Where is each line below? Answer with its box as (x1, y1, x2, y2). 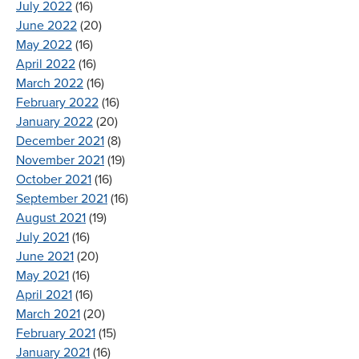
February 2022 (16, 94, 99, 111)
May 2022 (16, 36, 72, 53)
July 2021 (16, 228, 69, 245)
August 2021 (16, 209, 86, 226)
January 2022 (16, 113, 93, 130)
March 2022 (16, 75, 83, 91)
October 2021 (16, 171, 91, 188)
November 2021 (16, 151, 104, 168)
